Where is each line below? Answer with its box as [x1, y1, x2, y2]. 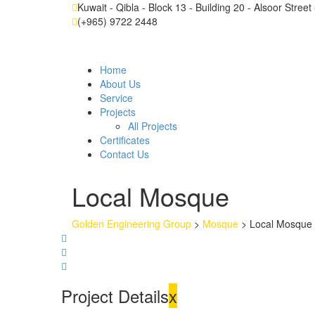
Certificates [100, 133, 150, 147]
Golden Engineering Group [72, 217, 191, 231]
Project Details [61, 283, 169, 308]
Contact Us [100, 147, 149, 161]
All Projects [128, 119, 177, 133]
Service [100, 91, 133, 105]
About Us [100, 77, 141, 91]
